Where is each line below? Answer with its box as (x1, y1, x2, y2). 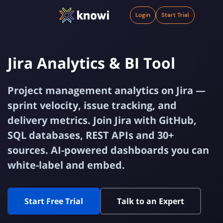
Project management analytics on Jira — (7, 84, 206, 97)
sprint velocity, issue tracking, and (7, 99, 177, 112)
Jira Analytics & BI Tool (7, 53, 175, 73)
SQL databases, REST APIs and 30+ (7, 128, 174, 142)
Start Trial (161, 11, 189, 19)
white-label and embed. (7, 158, 125, 172)
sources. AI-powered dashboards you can (7, 143, 209, 157)
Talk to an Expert (117, 196, 184, 207)
